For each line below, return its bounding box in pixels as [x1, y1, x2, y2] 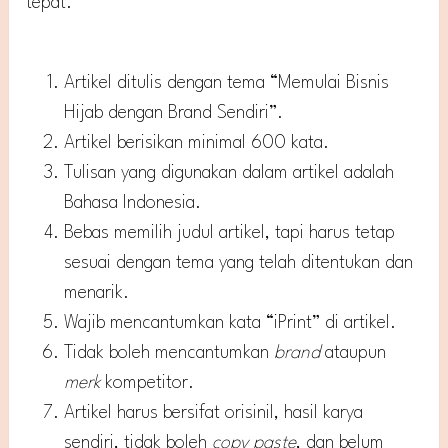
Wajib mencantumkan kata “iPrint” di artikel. [64, 313, 397, 332]
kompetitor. [105, 373, 195, 392]
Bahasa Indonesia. [64, 193, 202, 212]
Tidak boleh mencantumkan [64, 343, 275, 362]
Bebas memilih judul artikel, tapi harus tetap [64, 223, 396, 242]
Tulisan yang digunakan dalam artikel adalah [64, 163, 395, 182]
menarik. [64, 283, 130, 302]
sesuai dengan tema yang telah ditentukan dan [64, 253, 414, 272]
